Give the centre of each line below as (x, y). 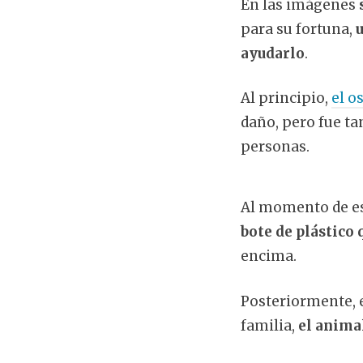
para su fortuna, (298, 29)
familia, (269, 325)
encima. (269, 256)
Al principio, (286, 98)
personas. (275, 147)
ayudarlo (273, 53)
